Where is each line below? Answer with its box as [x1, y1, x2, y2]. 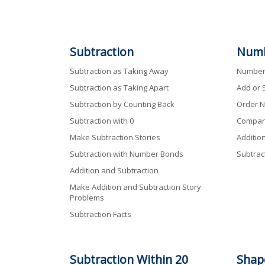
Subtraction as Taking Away [70, 65, 169, 76]
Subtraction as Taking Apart [70, 82, 169, 93]
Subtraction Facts [70, 208, 131, 219]
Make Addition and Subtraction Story [70, 181, 201, 192]
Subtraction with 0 [70, 115, 134, 126]
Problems [70, 192, 104, 203]
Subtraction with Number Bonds [70, 148, 183, 159]
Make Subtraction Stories [70, 131, 160, 143]
